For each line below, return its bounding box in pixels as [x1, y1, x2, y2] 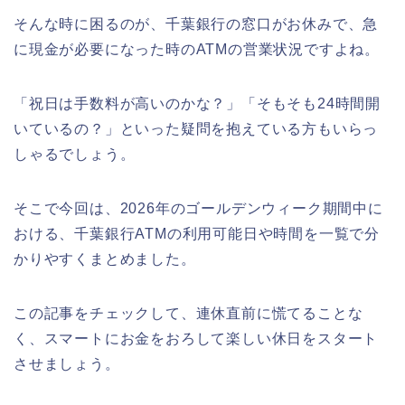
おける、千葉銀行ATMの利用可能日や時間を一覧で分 [14, 226, 380, 241]
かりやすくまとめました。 [14, 251, 196, 267]
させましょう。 [14, 356, 120, 372]
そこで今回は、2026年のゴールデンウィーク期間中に [14, 201, 383, 216]
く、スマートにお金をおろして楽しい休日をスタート [14, 331, 379, 346]
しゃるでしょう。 [14, 146, 136, 162]
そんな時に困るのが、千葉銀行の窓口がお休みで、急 [14, 16, 379, 32]
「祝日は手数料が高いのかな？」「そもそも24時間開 [14, 96, 381, 111]
